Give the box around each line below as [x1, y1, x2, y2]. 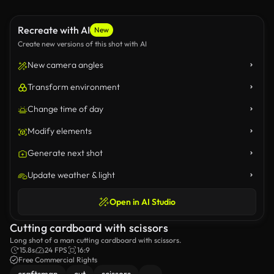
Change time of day [28, 103, 103, 114]
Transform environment [28, 81, 120, 92]
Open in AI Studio [109, 196, 176, 207]
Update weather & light [28, 169, 115, 180]
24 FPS [45, 245, 67, 254]
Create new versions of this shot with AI [18, 39, 147, 48]
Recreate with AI [18, 24, 90, 36]
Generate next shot [28, 147, 103, 158]
